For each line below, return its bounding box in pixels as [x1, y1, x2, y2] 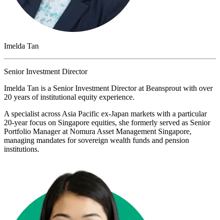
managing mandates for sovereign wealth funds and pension [4, 136, 189, 144]
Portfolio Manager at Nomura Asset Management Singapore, [4, 127, 192, 136]
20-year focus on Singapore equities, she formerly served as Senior [4, 118, 210, 127]
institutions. [4, 145, 39, 153]
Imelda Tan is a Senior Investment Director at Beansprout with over [4, 84, 213, 92]
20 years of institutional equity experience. [4, 93, 135, 101]
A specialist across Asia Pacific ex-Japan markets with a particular [4, 110, 207, 118]
